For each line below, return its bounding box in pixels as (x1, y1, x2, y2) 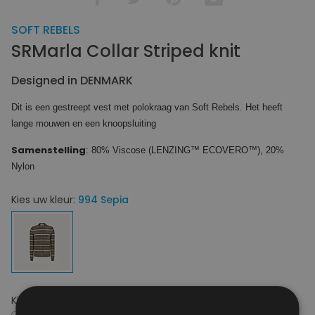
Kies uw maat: (11, 292, 82, 307)
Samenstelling (11, 143, 86, 157)
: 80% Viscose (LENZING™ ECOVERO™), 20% (86, 144, 284, 155)
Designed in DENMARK (11, 72, 133, 89)
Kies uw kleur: (11, 192, 78, 207)
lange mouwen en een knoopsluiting (11, 117, 156, 129)
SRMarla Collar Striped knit (11, 39, 240, 63)
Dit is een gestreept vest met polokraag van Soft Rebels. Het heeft (11, 101, 283, 112)
